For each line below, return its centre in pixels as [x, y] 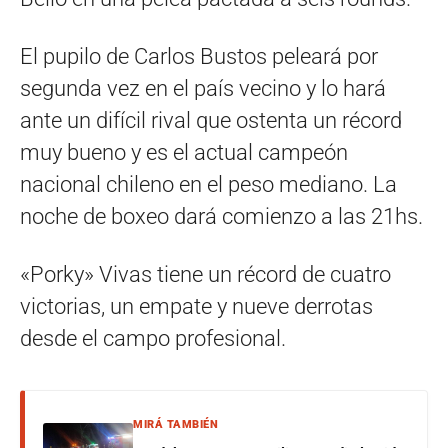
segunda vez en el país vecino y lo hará [203, 88]
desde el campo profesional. [153, 338]
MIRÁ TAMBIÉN [175, 424]
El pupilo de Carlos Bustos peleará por [199, 56]
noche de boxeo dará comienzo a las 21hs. [221, 216]
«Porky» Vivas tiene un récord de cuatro [205, 274]
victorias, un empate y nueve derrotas [196, 306]
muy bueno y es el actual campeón [184, 152]
